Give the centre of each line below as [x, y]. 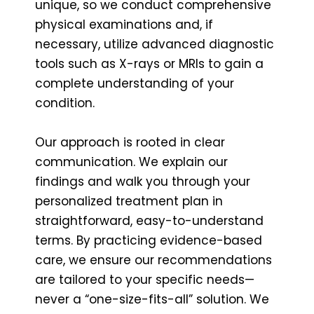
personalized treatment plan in [129, 201]
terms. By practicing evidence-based [149, 240]
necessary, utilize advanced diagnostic [155, 44]
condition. [65, 103]
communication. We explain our [131, 162]
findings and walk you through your [143, 181]
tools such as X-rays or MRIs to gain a [149, 63]
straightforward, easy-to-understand [149, 220]
